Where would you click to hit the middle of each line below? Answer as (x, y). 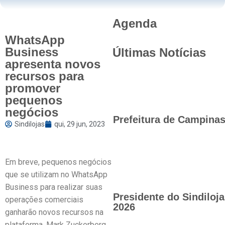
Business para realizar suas (54, 187)
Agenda (135, 23)
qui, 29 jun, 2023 (80, 124)
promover (33, 88)
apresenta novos (53, 64)
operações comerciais (44, 200)
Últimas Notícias (159, 52)
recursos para (44, 76)
